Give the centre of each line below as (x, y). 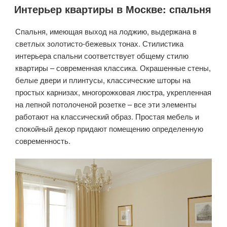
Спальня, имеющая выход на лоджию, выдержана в (106, 31)
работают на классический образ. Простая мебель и (107, 117)
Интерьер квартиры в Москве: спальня (113, 9)
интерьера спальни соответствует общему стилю (102, 56)
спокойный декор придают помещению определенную (109, 129)
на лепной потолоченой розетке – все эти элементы (106, 104)
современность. (43, 141)
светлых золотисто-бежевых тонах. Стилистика (99, 44)
